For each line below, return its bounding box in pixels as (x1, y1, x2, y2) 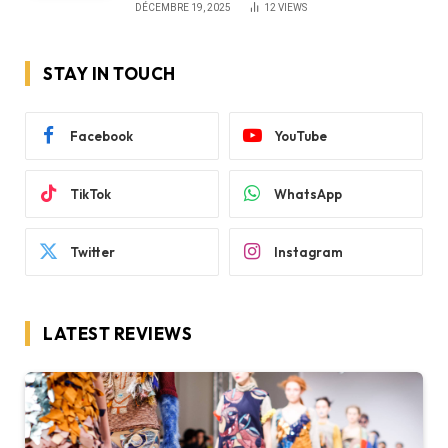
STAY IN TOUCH (43, 63, 176, 85)
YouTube (274, 127, 327, 144)
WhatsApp (274, 185, 342, 202)
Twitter (70, 243, 115, 260)
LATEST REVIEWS (43, 323, 193, 345)
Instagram (274, 243, 343, 260)
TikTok (70, 185, 111, 202)
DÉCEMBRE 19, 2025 (135, 2, 231, 14)
